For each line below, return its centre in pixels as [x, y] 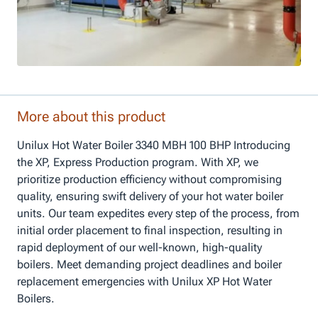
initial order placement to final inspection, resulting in [150, 230]
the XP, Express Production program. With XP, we [138, 162]
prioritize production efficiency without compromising [149, 179]
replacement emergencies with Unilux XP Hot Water [144, 281]
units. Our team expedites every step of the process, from [158, 213]
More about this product [91, 116]
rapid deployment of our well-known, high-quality [139, 247]
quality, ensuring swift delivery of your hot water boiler [150, 196]
